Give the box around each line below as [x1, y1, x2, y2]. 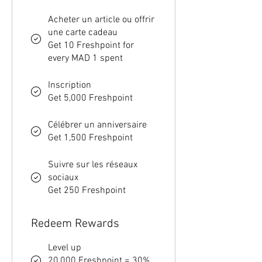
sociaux [48, 172, 78, 184]
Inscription [48, 80, 91, 92]
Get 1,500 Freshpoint [48, 132, 133, 144]
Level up [48, 242, 81, 254]
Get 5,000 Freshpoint [48, 92, 133, 105]
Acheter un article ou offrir [48, 14, 154, 26]
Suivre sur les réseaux [48, 159, 137, 171]
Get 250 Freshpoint [48, 185, 126, 197]
